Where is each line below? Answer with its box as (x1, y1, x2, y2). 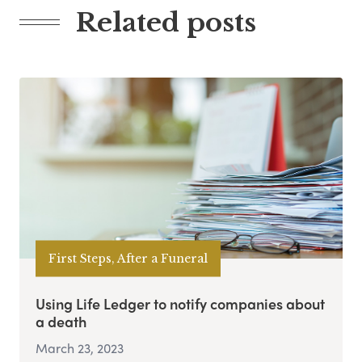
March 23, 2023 (36, 338, 124, 357)
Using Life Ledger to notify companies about (36, 293, 325, 314)
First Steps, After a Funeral (48, 250, 208, 266)
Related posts (76, 6, 256, 39)
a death (36, 310, 86, 331)
